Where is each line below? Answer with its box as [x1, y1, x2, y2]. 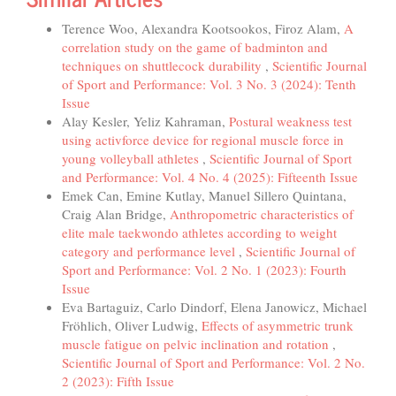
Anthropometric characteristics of [170, 204, 354, 223]
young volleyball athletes [62, 148, 202, 167]
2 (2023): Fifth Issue [62, 371, 174, 390]
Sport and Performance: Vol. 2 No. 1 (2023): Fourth [62, 260, 346, 278]
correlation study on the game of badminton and [62, 37, 328, 56]
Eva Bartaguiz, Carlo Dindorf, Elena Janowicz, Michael [62, 297, 367, 316]
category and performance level [62, 241, 239, 260]
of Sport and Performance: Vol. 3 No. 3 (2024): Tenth [62, 74, 356, 93]
